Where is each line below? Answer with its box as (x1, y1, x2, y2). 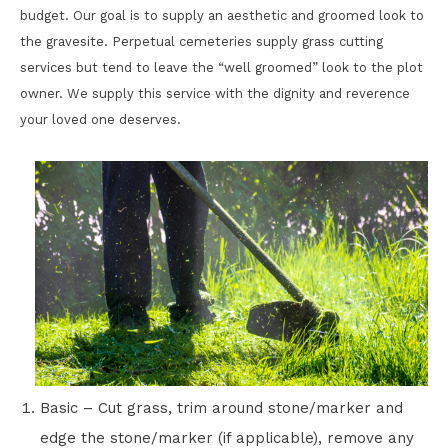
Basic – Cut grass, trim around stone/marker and (40, 399, 403, 417)
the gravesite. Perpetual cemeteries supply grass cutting (20, 34, 383, 49)
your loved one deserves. (20, 112, 181, 127)
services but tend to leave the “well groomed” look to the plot (20, 60, 423, 75)
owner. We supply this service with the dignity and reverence (20, 86, 410, 101)
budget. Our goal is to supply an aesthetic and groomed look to (20, 8, 424, 23)
